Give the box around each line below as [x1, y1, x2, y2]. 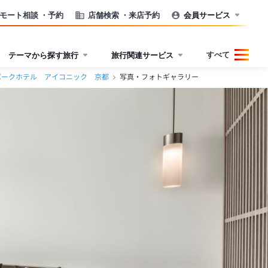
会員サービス [184, 10, 230, 20]
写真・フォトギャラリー [120, 73, 199, 81]
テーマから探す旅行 [8, 50, 78, 60]
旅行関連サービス [111, 50, 173, 60]
